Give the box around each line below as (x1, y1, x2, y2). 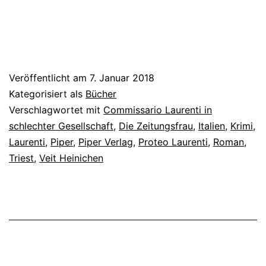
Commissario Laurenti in (103, 103, 212, 116)
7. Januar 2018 (90, 71, 154, 84)
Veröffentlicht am (9, 71, 90, 84)
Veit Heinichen (39, 151, 103, 164)
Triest (9, 151, 34, 164)
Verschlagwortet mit (9, 103, 103, 116)
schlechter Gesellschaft (9, 119, 113, 132)
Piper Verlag (78, 135, 133, 148)
